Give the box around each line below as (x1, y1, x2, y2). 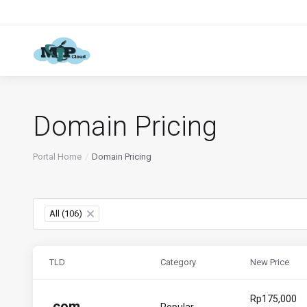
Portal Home (33, 151, 82, 162)
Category (160, 257, 196, 267)
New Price (250, 257, 289, 267)
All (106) (49, 208, 82, 219)
